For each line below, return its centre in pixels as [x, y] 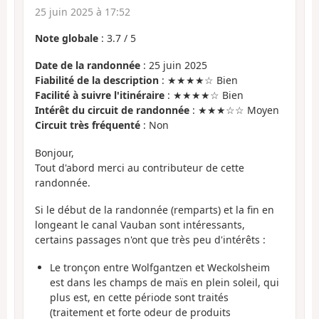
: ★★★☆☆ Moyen [234, 110]
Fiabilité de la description [97, 80]
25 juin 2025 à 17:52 [83, 11]
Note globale [67, 38]
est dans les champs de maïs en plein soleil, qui [164, 282]
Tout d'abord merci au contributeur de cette [140, 167]
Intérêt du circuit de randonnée [112, 110]
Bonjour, [54, 152]
